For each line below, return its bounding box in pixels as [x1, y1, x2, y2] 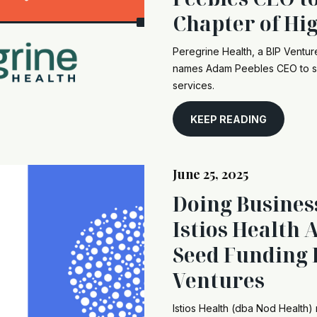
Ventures [173, 267, 265, 294]
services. [173, 79, 214, 91]
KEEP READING [190, 113, 267, 125]
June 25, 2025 [173, 166, 248, 183]
